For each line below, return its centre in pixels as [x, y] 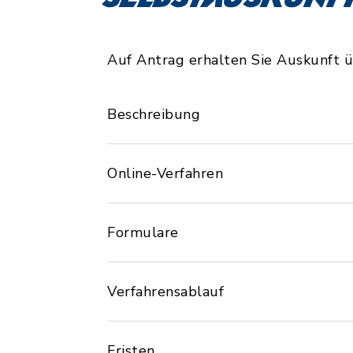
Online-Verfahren [165, 173]
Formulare [143, 232]
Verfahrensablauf [165, 292]
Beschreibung [154, 114]
